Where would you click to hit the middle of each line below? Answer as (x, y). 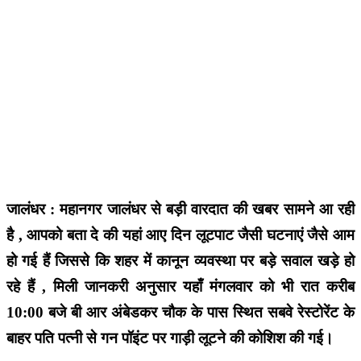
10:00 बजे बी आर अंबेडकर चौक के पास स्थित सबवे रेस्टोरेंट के (180, 312)
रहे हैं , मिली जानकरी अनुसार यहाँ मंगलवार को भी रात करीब (180, 286)
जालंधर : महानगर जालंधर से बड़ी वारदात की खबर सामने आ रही (180, 209)
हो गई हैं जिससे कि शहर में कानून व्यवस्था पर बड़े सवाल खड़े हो (180, 260)
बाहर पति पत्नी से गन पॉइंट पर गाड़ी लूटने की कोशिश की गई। (170, 338)
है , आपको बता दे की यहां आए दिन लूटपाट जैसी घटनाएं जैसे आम (180, 234)
